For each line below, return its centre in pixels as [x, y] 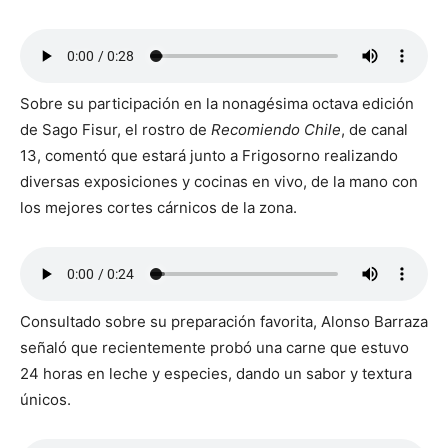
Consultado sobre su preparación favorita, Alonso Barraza [224, 322]
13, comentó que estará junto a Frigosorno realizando [209, 156]
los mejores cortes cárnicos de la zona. [158, 208]
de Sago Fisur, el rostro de [115, 130]
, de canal [374, 130]
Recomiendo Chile [276, 130]
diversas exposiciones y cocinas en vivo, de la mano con [219, 182]
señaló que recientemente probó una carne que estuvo [214, 348]
